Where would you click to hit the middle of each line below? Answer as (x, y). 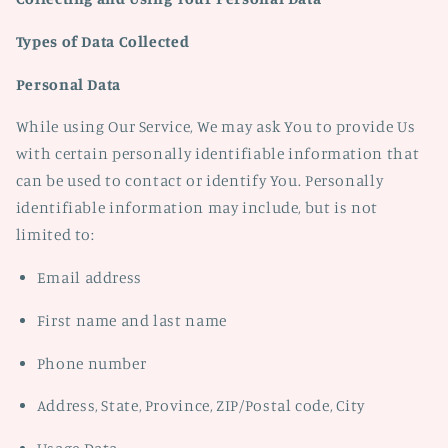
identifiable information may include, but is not (196, 208)
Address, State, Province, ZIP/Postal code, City (200, 406)
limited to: (55, 235)
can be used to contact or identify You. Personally (199, 181)
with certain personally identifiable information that (217, 154)
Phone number (91, 363)
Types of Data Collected (102, 41)
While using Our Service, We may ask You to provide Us (215, 127)
